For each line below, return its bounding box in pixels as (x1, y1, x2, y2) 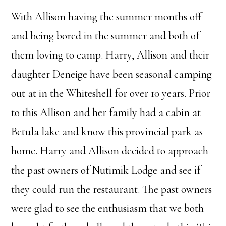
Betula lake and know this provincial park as (11, 125, 203, 139)
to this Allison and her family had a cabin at (11, 106, 201, 120)
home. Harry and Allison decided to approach (11, 144, 209, 158)
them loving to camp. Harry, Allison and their (11, 48, 210, 62)
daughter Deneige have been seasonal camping (11, 68, 212, 81)
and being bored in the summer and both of (11, 29, 200, 43)
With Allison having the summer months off (11, 10, 202, 24)
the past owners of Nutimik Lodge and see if (11, 163, 201, 177)
